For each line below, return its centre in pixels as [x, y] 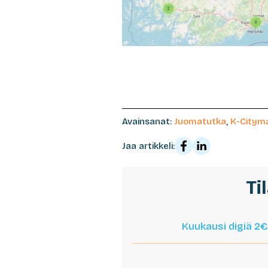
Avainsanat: [148, 122]
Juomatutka [200, 122]
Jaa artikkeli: [148, 146]
